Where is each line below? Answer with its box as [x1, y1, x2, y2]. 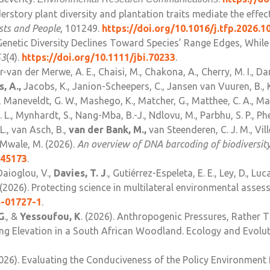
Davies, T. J [54, 168, 106, 179]
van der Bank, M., [69, 124, 146, 136]
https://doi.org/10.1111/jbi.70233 [22, 52, 175, 63]
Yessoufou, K [20, 211, 81, 222]
